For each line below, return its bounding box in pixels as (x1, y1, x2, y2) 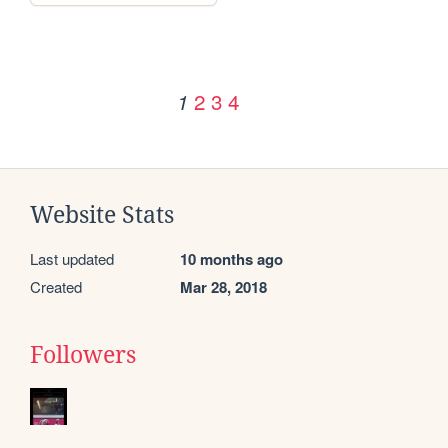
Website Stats (30, 201, 174, 228)
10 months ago (180, 247, 283, 270)
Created (30, 275, 82, 297)
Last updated (30, 247, 114, 269)
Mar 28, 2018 (180, 275, 267, 298)
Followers (30, 341, 136, 368)
